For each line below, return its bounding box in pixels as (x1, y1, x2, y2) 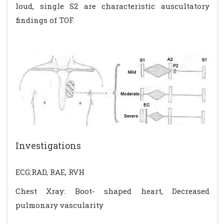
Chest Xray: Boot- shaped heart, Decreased (15, 186, 209, 196)
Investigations (15, 139, 81, 151)
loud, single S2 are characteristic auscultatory (15, 1, 209, 11)
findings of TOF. (15, 15, 74, 25)
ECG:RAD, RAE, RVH (15, 167, 84, 177)
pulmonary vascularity (15, 200, 103, 210)
